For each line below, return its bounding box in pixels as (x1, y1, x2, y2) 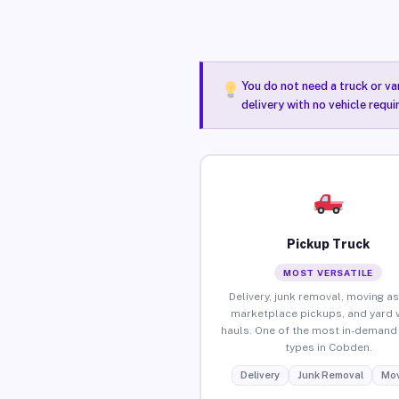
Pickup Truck (287, 236, 370, 251)
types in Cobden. (284, 340, 372, 354)
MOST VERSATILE (283, 266, 374, 278)
